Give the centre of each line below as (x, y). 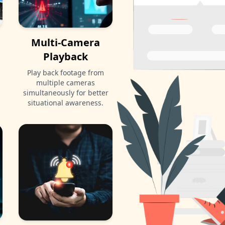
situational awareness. (66, 102)
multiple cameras (66, 82)
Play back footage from (66, 72)
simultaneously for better (66, 92)
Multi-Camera (66, 42)
